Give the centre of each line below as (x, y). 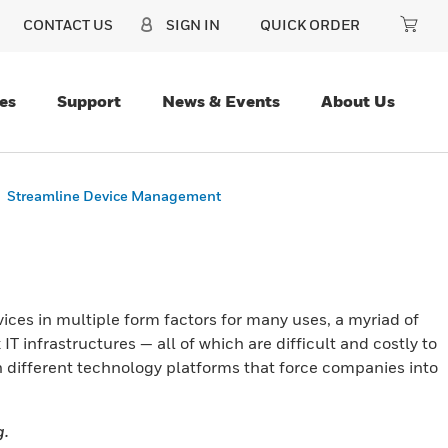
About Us (358, 101)
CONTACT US (68, 24)
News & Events (221, 101)
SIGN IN (193, 24)
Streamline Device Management (114, 195)
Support (89, 101)
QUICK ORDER (310, 24)
